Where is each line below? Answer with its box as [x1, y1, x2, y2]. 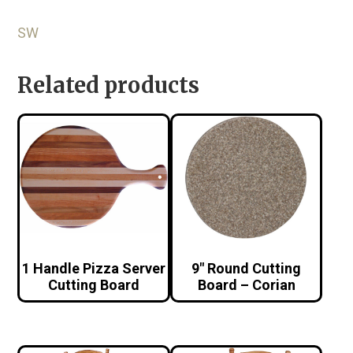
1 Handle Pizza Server [22, 260, 166, 277]
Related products [17, 71, 200, 98]
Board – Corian [197, 277, 295, 294]
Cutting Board [48, 277, 140, 294]
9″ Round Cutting [191, 260, 302, 277]
